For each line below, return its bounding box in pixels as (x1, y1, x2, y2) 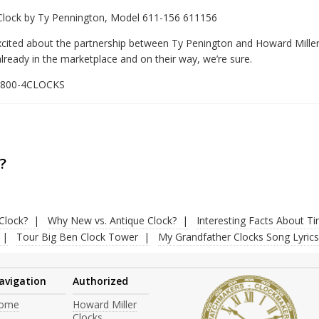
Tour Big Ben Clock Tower (16, 229, 138, 244)
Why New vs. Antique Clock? (48, 213, 177, 227)
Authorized (73, 273, 129, 288)
